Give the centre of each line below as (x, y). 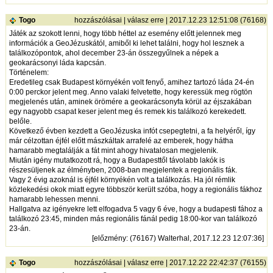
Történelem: (29, 72)
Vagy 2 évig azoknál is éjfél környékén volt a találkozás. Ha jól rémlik (122, 179)
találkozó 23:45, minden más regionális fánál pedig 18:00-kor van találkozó (133, 218)
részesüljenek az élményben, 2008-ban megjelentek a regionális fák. (123, 170)
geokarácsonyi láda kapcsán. (58, 62)
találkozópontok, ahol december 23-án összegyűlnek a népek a (114, 53)
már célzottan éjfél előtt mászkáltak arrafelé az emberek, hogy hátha (122, 140)
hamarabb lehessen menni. (55, 199)
